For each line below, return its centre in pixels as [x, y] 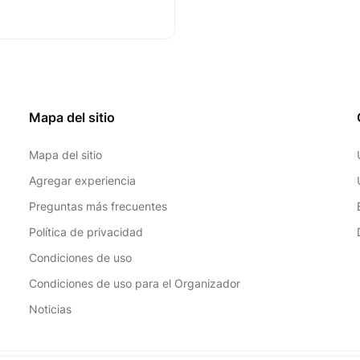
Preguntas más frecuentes [98, 207]
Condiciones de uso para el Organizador [134, 284]
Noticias [50, 309]
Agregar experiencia [82, 181]
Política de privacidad [86, 232]
